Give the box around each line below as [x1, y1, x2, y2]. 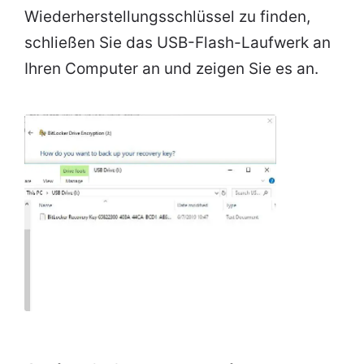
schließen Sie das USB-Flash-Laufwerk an [24, 33, 331, 53]
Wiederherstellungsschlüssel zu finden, [24, 7, 310, 27]
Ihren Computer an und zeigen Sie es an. [24, 59, 318, 79]
